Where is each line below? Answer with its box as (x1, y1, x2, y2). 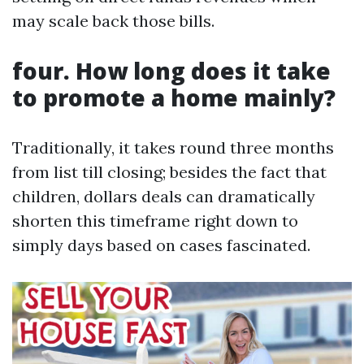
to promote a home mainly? (12, 82, 336, 114)
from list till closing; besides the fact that (12, 162, 327, 183)
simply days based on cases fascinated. (12, 235, 310, 256)
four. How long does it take (12, 55, 331, 87)
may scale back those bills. (12, 11, 214, 32)
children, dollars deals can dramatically (12, 186, 315, 207)
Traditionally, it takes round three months (12, 137, 334, 158)
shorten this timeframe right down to (12, 210, 298, 232)
